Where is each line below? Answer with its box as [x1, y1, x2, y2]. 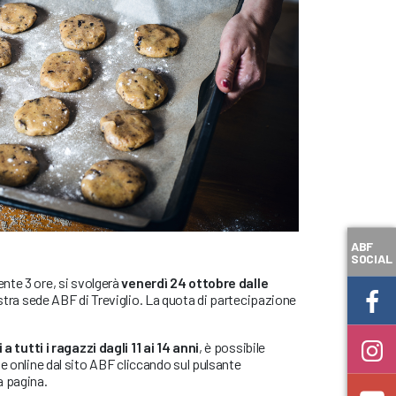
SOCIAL [351, 250, 392, 265]
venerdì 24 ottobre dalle [121, 274, 269, 292]
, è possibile [198, 339, 266, 356]
